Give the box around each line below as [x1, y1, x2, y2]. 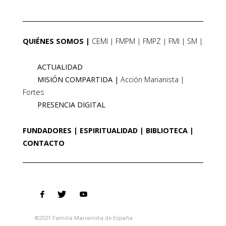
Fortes [22, 87, 44, 97]
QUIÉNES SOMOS [22, 36, 84, 46]
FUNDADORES [22, 126, 72, 136]
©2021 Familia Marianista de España [34, 214, 133, 222]
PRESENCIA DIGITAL [37, 100, 105, 110]
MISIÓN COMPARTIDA [37, 75, 112, 85]
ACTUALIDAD [37, 62, 83, 72]
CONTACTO [22, 138, 65, 148]
